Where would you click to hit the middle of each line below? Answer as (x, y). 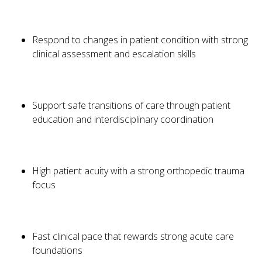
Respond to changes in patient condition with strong (140, 40)
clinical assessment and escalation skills (114, 54)
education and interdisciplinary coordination (123, 120)
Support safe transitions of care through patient (131, 106)
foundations (57, 251)
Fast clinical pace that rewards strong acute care (133, 237)
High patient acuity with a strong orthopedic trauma (138, 171)
